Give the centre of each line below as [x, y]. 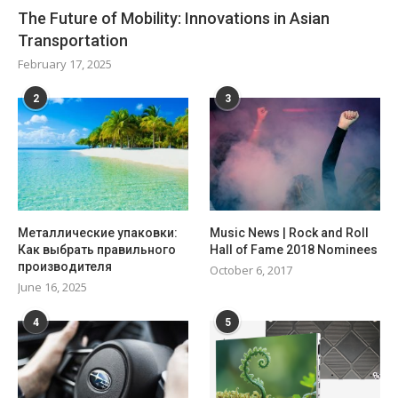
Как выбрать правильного [97, 250]
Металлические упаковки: [98, 233]
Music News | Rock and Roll [290, 233]
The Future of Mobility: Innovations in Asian [174, 18]
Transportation [73, 40]
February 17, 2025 [65, 64]
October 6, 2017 [251, 271]
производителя [65, 267]
